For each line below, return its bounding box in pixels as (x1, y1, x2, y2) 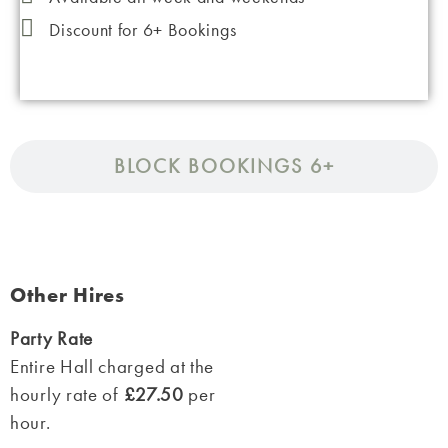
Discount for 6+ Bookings (49, 17, 237, 41)
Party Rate (10, 325, 93, 351)
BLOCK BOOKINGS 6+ (113, 152, 335, 179)
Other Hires (10, 281, 125, 308)
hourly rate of (10, 381, 124, 407)
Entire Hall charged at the (10, 353, 215, 379)
